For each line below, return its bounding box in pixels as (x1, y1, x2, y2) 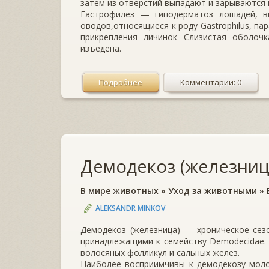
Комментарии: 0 (180, 76, 241, 88)
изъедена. (80, 42, 121, 54)
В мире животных (80, 184, 159, 196)
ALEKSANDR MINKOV (95, 202, 165, 213)
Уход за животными (168, 184, 257, 196)
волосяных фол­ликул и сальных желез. (80, 246, 240, 258)
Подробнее (98, 76, 142, 88)
